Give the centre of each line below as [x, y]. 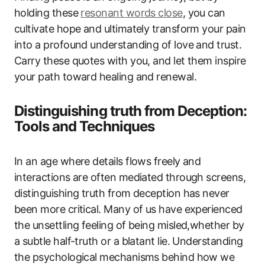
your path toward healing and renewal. [106, 76]
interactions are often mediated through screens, [130, 177]
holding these [48, 12]
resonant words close [132, 12]
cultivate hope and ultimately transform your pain [130, 28]
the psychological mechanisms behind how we [125, 257]
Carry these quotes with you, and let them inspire [130, 60]
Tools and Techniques [84, 126]
